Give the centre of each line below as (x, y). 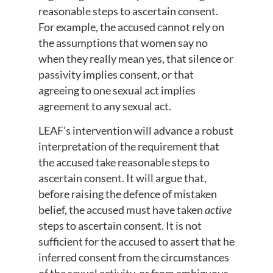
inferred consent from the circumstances (133, 257)
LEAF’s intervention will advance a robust (136, 131)
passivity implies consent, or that (116, 74)
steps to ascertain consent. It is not (120, 226)
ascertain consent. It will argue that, (122, 178)
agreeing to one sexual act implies (117, 90)
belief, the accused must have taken (121, 210)
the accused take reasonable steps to (124, 162)
